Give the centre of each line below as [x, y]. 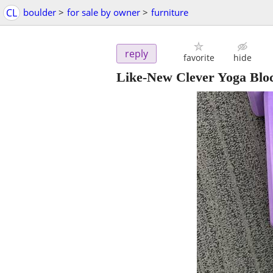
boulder [40, 12]
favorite [199, 58]
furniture [170, 12]
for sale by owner [104, 12]
